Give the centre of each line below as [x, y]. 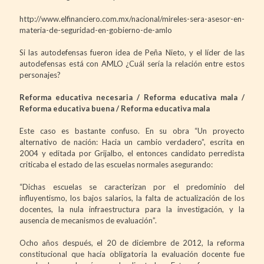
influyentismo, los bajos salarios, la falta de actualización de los [132, 198]
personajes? [40, 75]
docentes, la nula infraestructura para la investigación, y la [132, 209]
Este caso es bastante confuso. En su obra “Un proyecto [132, 131]
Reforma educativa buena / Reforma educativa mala [115, 108]
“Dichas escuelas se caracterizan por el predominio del [132, 187]
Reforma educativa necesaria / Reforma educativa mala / [132, 97]
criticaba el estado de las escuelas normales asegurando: [116, 164]
